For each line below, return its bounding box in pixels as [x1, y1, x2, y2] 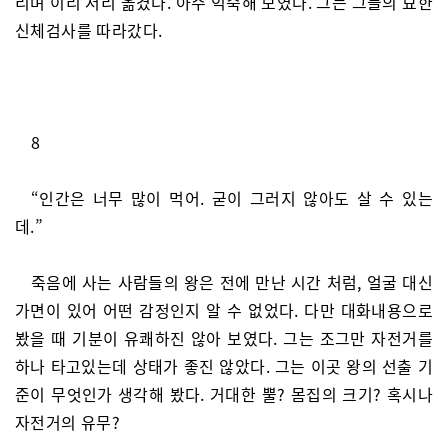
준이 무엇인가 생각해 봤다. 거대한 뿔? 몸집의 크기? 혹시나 [15, 382, 433, 406]
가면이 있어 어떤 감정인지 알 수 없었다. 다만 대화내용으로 [15, 298, 433, 322]
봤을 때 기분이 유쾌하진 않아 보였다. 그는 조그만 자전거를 [15, 326, 433, 350]
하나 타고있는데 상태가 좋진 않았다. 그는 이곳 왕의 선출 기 [15, 354, 433, 378]
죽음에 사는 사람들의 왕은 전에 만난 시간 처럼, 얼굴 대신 [31, 270, 433, 294]
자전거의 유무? [15, 410, 121, 434]
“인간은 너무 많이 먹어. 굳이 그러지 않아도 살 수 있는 [31, 186, 433, 210]
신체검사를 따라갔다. [15, 18, 163, 42]
